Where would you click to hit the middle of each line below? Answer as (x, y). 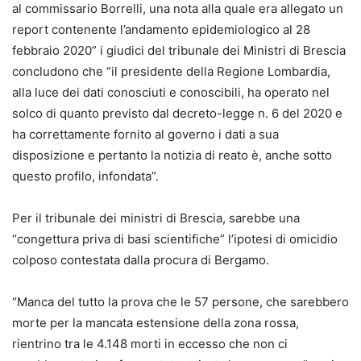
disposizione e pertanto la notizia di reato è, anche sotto (172, 155)
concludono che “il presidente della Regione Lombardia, (171, 71)
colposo (35, 260)
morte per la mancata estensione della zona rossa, (156, 323)
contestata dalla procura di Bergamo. (163, 260)
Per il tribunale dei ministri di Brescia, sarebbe (145, 218)
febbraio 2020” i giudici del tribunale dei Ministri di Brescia (179, 50)
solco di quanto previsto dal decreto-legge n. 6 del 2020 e (177, 113)
